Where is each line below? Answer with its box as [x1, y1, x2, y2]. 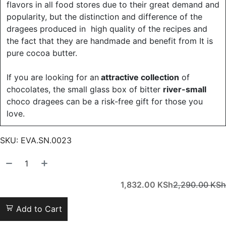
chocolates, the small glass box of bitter [7, 84, 163, 94]
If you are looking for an [7, 72, 99, 82]
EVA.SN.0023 [21, 135, 72, 145]
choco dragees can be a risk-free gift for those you [7, 96, 203, 106]
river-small [163, 84, 206, 94]
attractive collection [99, 72, 179, 82]
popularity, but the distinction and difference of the [7, 12, 202, 22]
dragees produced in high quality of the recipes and [7, 24, 207, 34]
